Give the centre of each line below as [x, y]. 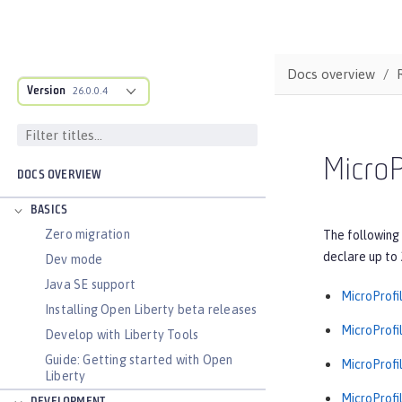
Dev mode [74, 259]
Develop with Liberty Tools [122, 335]
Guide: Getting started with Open [139, 360]
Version [46, 91]
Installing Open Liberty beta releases [151, 310]
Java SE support [90, 284]
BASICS [49, 210]
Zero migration [87, 234]
